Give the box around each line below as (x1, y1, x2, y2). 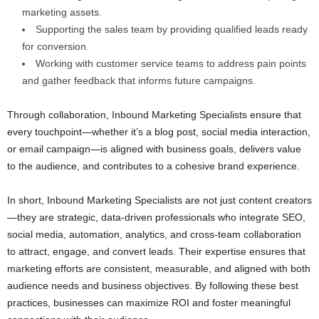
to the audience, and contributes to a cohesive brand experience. (7, 160, 300, 172)
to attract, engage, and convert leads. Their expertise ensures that (7, 246, 305, 258)
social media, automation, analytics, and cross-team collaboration (7, 229, 301, 241)
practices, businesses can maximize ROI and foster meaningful (7, 297, 291, 309)
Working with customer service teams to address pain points (36, 58, 306, 70)
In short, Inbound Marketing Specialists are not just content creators (7, 194, 312, 206)
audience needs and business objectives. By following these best (7, 280, 298, 292)
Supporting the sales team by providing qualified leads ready (36, 23, 308, 36)
